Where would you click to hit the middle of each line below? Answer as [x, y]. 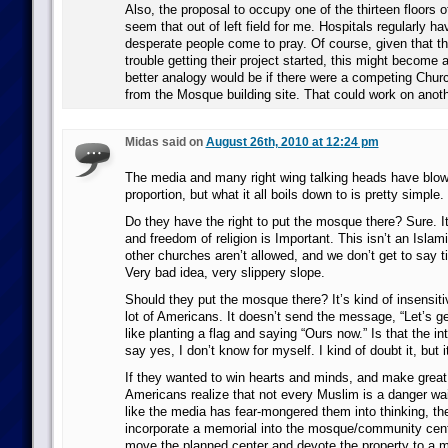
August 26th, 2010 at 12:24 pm [292, 142]
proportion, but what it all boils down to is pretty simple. [284, 194]
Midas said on [165, 142]
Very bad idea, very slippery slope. [224, 272]
